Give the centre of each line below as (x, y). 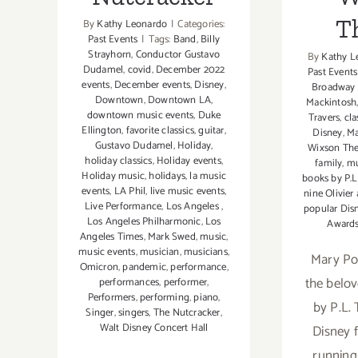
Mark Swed (171, 237)
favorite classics (160, 130)
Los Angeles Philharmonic (144, 221)
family (329, 163)
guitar (211, 130)
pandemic (144, 267)
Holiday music (113, 176)
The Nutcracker (187, 312)
